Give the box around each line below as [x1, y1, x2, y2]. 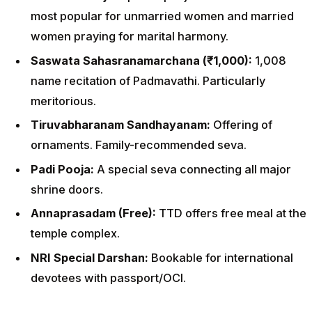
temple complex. [31, 226, 120, 241]
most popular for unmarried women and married [31, 8, 294, 23]
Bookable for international [151, 250, 293, 265]
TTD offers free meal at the [159, 206, 306, 221]
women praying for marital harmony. [31, 29, 228, 43]
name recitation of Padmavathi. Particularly [31, 73, 265, 88]
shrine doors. [31, 182, 103, 196]
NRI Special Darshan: [31, 250, 151, 265]
